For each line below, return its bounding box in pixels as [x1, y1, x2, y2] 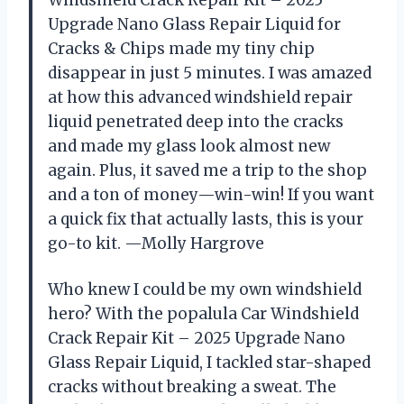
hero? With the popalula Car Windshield [48, 304, 359, 325]
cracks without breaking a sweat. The [48, 377, 336, 398]
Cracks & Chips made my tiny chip [48, 39, 315, 60]
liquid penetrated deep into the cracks [48, 112, 344, 133]
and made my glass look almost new [48, 136, 330, 157]
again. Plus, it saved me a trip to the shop [48, 161, 367, 181]
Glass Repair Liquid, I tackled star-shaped [48, 353, 371, 373]
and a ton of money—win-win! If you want [48, 185, 374, 206]
